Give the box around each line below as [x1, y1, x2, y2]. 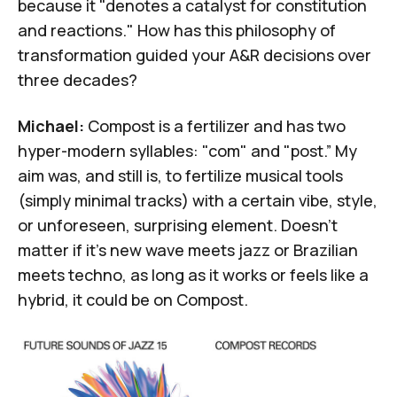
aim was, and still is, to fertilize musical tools [18, 164, 343, 186]
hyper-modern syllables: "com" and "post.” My [18, 139, 357, 161]
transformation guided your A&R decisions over [18, 43, 371, 66]
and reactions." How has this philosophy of [18, 19, 336, 41]
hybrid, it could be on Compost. [18, 288, 248, 310]
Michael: [18, 114, 84, 136]
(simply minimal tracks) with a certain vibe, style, [18, 189, 378, 211]
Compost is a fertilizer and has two [84, 114, 346, 136]
